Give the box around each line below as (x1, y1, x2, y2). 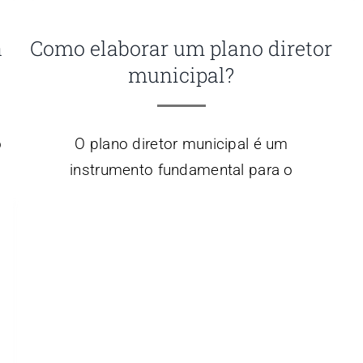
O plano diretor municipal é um (75, 134, 288, 153)
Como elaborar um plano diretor (30, 34, 333, 62)
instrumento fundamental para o (70, 160, 293, 179)
